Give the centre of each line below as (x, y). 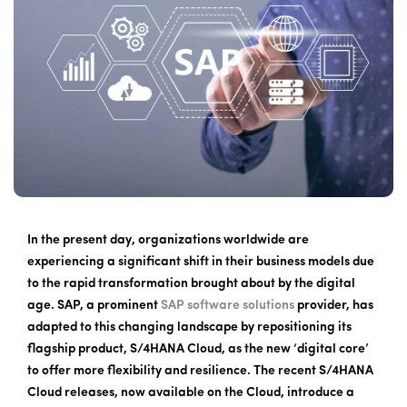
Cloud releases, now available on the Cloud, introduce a (191, 392)
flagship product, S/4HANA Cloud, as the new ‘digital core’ (198, 349)
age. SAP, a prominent (94, 305)
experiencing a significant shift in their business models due (201, 262)
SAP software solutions (228, 305)
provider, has (334, 305)
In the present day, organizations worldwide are (168, 240)
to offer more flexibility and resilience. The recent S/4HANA (200, 371)
